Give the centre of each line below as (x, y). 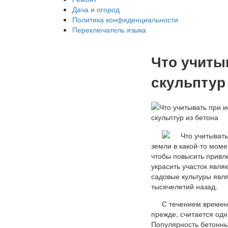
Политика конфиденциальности (125, 19)
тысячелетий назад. (184, 186)
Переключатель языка (109, 30)
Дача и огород (96, 9)
